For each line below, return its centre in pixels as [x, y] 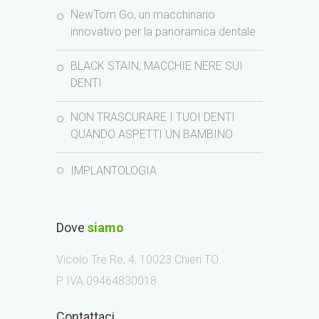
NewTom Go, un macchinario [143, 15]
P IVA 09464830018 [106, 281]
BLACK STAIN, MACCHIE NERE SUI [157, 66]
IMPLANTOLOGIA [114, 171]
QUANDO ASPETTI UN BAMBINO [152, 135]
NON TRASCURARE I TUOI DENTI [153, 117]
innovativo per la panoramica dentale [163, 32]
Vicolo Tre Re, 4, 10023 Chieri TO [137, 260]
